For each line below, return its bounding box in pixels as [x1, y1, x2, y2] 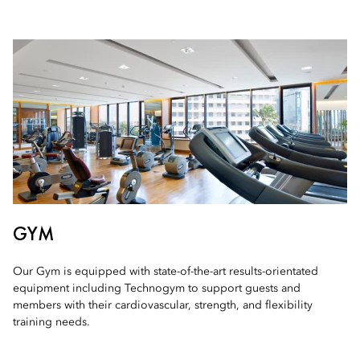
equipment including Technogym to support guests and [13, 283, 301, 294]
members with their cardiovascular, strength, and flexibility [13, 300, 313, 311]
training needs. [13, 317, 90, 328]
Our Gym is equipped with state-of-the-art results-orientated [13, 266, 318, 277]
